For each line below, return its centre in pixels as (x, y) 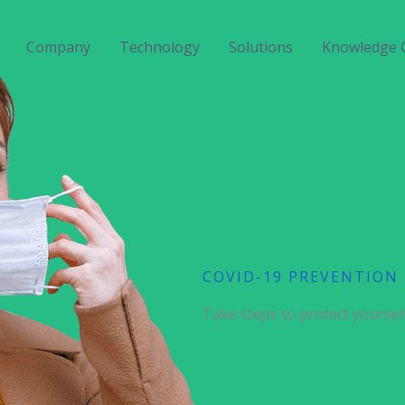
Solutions (261, 47)
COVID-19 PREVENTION (301, 277)
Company (58, 47)
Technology (160, 47)
